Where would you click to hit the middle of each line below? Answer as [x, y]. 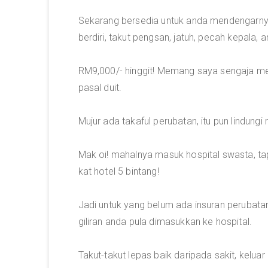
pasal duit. [100, 88]
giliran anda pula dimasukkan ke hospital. [165, 222]
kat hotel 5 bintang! [118, 171]
